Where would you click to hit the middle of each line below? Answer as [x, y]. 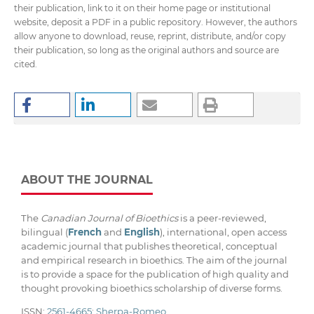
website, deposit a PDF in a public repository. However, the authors [155, 22]
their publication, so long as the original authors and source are [146, 50]
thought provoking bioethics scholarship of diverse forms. [152, 288]
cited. [25, 64]
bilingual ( [45, 232]
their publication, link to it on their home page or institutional [142, 8]
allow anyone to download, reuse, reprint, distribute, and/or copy [150, 36]
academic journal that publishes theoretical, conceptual [149, 246]
